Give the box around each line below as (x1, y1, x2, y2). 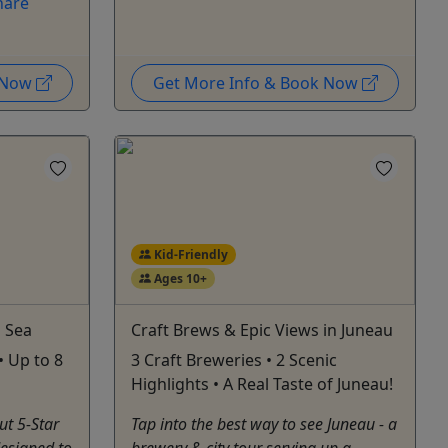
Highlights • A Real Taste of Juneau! (131, 372, 393, 395)
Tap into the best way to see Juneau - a (131, 412, 397, 435)
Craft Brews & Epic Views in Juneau (131, 318, 393, 341)
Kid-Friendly (150, 245, 228, 263)
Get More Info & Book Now (152, 71, 362, 94)
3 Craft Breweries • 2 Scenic (131, 348, 337, 371)
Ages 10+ (150, 269, 207, 287)
